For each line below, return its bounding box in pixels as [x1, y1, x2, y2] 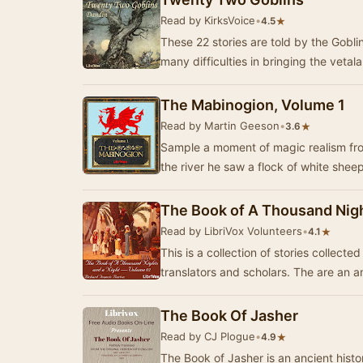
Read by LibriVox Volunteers [160, 224, 302, 237]
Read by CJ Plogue [160, 330, 255, 343]
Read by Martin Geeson [160, 119, 280, 132]
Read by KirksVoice [160, 14, 255, 27]
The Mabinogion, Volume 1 [160, 96, 345, 113]
